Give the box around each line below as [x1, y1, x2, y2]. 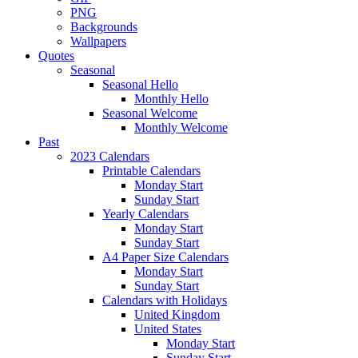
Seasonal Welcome [102, 105, 197, 120]
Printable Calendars [102, 163, 201, 177]
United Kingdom [134, 307, 220, 321]
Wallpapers [70, 34, 126, 48]
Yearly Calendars [102, 206, 189, 221]
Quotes [38, 48, 74, 62]
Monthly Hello [134, 91, 209, 105]
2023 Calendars [70, 149, 149, 163]
